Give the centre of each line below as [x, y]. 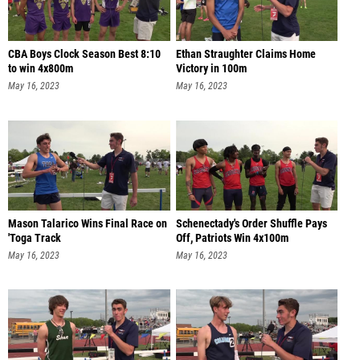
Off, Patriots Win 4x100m [232, 238]
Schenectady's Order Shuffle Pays [251, 223]
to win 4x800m [41, 68]
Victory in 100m [211, 68]
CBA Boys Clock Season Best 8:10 [84, 54]
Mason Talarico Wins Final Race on [88, 223]
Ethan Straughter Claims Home [245, 54]
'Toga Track [35, 238]
